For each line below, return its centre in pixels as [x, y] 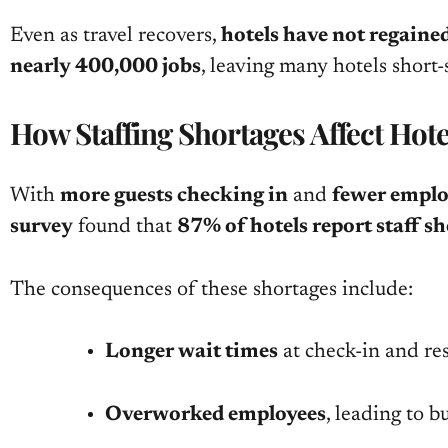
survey [41, 228]
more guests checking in [174, 197]
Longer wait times [191, 353]
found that [125, 228]
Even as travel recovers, [115, 37]
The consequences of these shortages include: [211, 290]
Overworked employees [215, 415]
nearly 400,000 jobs [105, 68]
